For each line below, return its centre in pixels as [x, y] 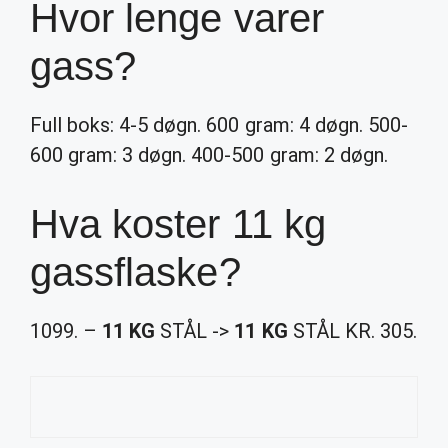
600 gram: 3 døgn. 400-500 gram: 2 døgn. [209, 155]
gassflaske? [135, 272]
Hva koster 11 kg [178, 224]
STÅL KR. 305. [352, 331]
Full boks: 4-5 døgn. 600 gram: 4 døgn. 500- [219, 125]
